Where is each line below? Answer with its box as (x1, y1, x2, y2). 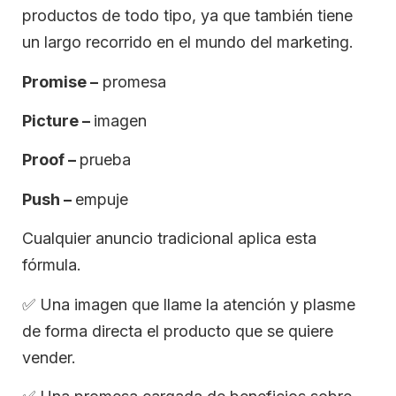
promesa (98, 72, 166, 91)
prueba (80, 150, 131, 170)
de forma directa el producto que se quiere (22, 321, 333, 340)
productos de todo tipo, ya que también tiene (22, 6, 353, 26)
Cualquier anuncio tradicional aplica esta (22, 229, 316, 248)
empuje (75, 189, 128, 209)
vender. (22, 347, 76, 367)
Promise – (22, 72, 98, 91)
